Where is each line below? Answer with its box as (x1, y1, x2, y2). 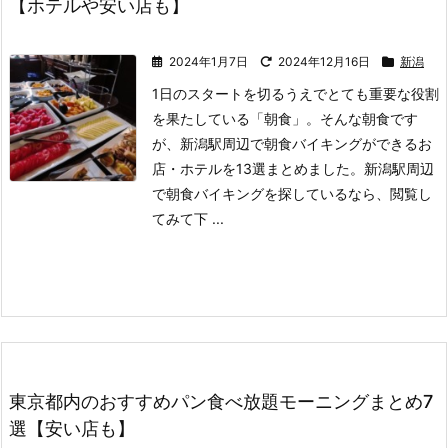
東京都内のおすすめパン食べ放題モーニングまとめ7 (9, 391, 433, 412)
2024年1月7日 (169, 54, 248, 69)
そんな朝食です (320, 110, 418, 127)
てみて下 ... (152, 210, 224, 227)
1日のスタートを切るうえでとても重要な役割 (152, 85, 439, 102)
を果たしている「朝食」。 (152, 110, 320, 127)
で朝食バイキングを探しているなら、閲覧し (152, 185, 432, 202)
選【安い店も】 (9, 418, 135, 439)
